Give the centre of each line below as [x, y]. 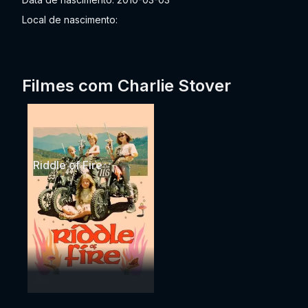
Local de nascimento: [70, 20]
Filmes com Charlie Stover [126, 86]
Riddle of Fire [68, 165]
